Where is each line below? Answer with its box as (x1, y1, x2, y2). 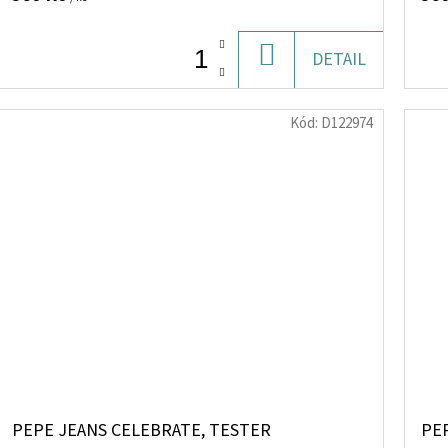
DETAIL (312, 46, 366, 72)
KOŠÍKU (274, 75, 335, 101)
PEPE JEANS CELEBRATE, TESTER (12, 417, 271, 443)
